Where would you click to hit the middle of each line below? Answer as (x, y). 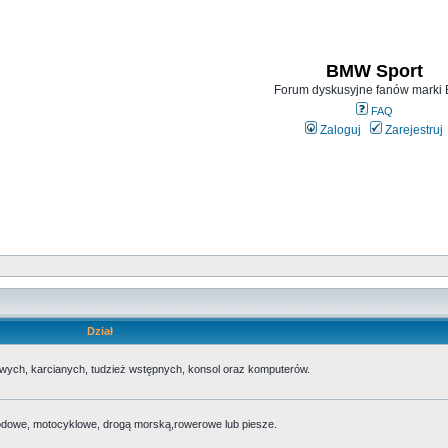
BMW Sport (374, 71)
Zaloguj (339, 130)
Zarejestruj (412, 130)
